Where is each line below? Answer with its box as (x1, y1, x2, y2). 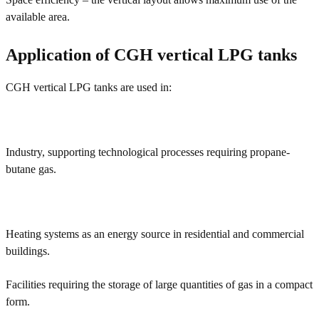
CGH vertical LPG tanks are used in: (6, 80, 172, 93)
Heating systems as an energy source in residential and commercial (6, 227, 304, 240)
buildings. (6, 244, 50, 257)
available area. (6, 10, 70, 23)
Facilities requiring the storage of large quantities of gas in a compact (6, 278, 313, 291)
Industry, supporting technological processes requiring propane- (6, 145, 290, 158)
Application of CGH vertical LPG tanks (6, 45, 297, 64)
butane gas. (6, 162, 56, 175)
